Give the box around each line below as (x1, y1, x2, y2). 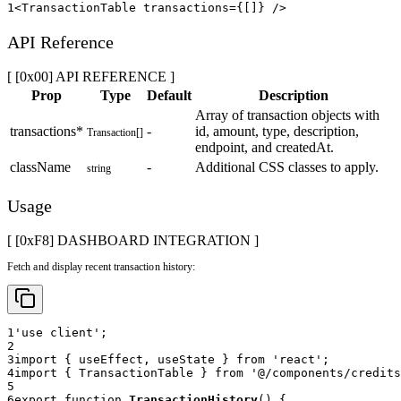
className (10, 159, 71, 175)
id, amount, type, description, (195, 124, 359, 140)
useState (150, 353, 222, 367)
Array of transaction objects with (195, 107, 380, 124)
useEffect (72, 353, 143, 367)
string (87, 162, 111, 175)
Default (147, 88, 192, 104)
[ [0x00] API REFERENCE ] (7, 69, 175, 85)
